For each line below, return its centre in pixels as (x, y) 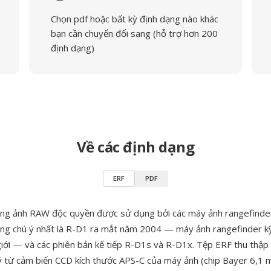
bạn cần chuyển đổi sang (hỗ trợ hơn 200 (134, 33)
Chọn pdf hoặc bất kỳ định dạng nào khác (134, 19)
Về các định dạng (135, 147)
